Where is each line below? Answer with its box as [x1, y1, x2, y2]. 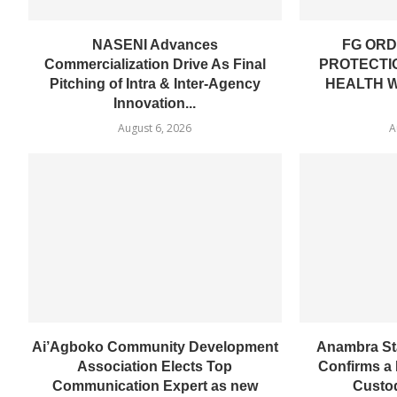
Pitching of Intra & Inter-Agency [49, 76, 261, 92]
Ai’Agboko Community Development [31, 339, 278, 354]
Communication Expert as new [51, 378, 258, 393]
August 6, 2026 [118, 121, 192, 136]
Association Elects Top [77, 358, 233, 374]
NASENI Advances [91, 37, 218, 53]
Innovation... [113, 96, 197, 112]
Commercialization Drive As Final [43, 57, 266, 73]
